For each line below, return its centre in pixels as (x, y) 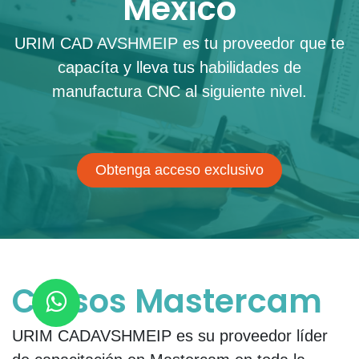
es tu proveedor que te (261, 43)
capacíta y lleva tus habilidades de (179, 67)
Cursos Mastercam (167, 301)
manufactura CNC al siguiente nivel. (179, 91)
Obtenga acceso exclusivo (179, 169)
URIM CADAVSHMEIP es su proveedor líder (170, 335)
